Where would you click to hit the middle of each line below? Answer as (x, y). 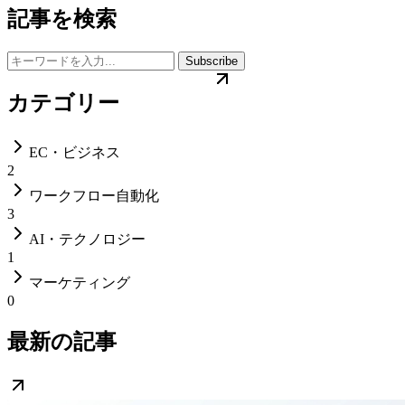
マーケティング (80, 282)
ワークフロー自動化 (94, 195)
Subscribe (212, 61)
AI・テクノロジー (87, 239)
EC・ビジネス (75, 152)
